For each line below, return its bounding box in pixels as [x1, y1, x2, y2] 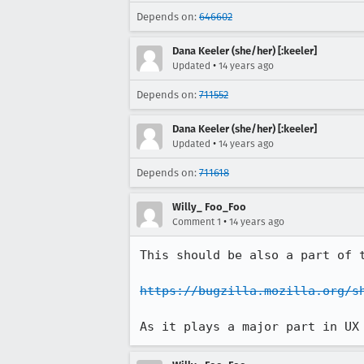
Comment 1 [172, 216, 221, 227]
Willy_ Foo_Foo [172, 201, 246, 213]
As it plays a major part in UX [140, 319, 359, 334]
